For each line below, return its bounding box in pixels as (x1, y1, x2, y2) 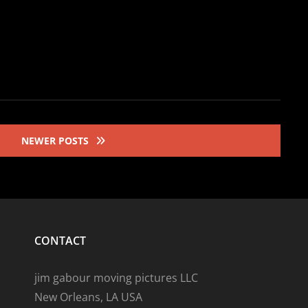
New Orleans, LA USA (34, 289, 142, 305)
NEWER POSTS (21, 134, 89, 147)
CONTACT (34, 233, 86, 248)
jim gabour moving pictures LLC (34, 270, 198, 285)
